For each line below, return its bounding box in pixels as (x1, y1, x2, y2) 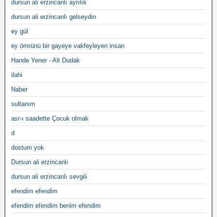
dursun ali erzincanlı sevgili (11, 173, 87, 180)
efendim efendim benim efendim (11, 202, 101, 209)
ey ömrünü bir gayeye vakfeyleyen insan (11, 42, 124, 49)
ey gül (11, 28, 28, 35)
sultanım (11, 100, 35, 108)
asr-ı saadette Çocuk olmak (11, 115, 89, 122)
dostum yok (11, 144, 44, 151)
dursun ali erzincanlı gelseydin (11, 13, 96, 20)
